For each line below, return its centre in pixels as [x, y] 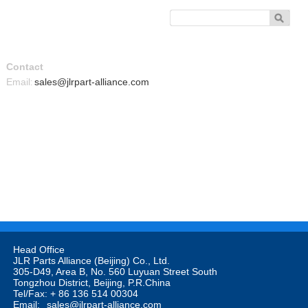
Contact [24, 67]
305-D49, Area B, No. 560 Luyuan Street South [115, 272]
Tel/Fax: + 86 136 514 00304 [75, 294]
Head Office [38, 250]
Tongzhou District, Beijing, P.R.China [91, 283]
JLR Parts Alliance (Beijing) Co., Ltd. [92, 261]
